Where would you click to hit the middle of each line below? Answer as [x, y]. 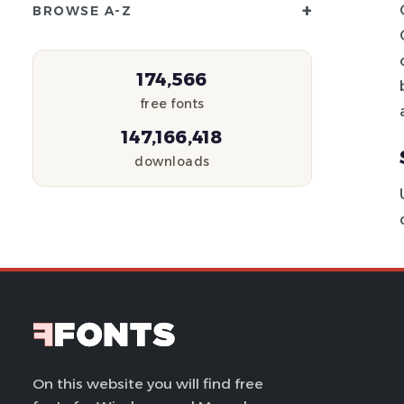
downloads [172, 161]
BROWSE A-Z [82, 11]
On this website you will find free [148, 384]
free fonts [172, 104]
